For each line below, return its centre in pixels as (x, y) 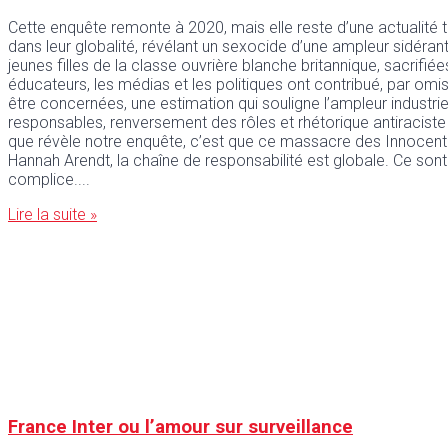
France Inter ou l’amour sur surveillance (180, 427)
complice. (43, 179)
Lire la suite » (52, 214)
